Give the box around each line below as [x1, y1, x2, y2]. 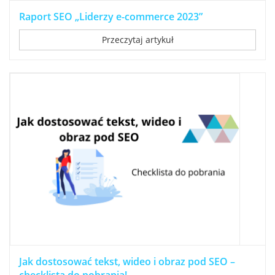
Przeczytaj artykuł [101, 34, 174, 46]
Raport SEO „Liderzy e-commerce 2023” [19, 10, 203, 24]
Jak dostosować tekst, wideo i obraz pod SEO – [19, 254, 235, 268]
